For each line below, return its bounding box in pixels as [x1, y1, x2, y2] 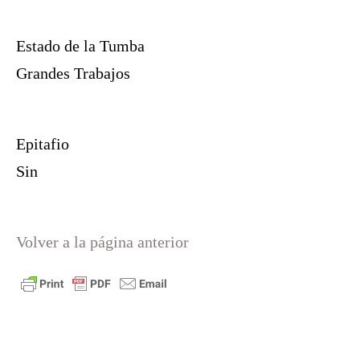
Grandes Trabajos [16, 64, 130, 83]
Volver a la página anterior [16, 233, 189, 252]
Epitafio [16, 135, 69, 153]
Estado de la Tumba [16, 37, 145, 55]
